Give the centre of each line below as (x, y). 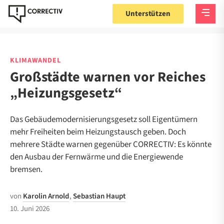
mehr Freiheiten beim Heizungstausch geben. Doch (98, 132)
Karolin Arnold (46, 196)
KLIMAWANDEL (35, 60)
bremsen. (26, 169)
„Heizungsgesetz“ (66, 93)
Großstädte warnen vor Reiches (108, 77)
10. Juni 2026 (30, 209)
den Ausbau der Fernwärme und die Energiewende (96, 157)
